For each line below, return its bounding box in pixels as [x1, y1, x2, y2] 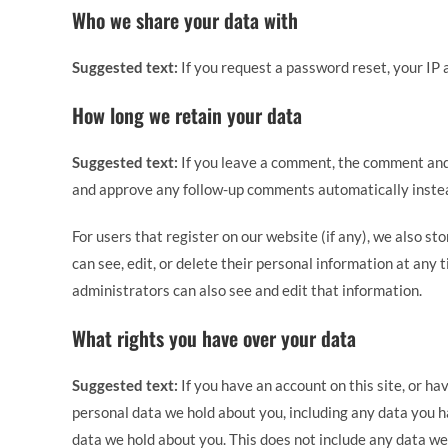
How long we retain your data [72, 100, 302, 130]
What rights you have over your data [72, 323, 356, 353]
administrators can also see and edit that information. [72, 281, 422, 299]
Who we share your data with [72, 5, 298, 35]
